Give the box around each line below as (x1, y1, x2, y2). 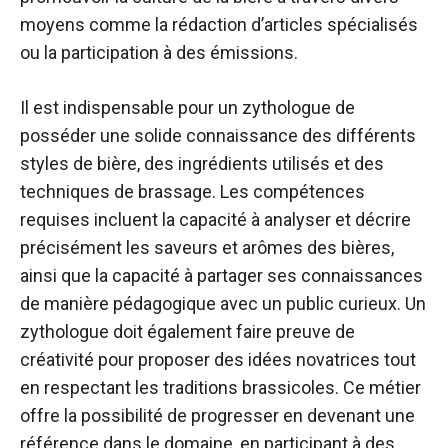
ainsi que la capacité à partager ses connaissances (20, 265, 423, 286)
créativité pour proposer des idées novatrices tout (20, 349, 416, 370)
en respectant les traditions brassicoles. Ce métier (20, 377, 421, 398)
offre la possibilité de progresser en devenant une (20, 405, 415, 426)
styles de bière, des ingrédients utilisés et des (20, 153, 384, 174)
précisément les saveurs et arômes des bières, (20, 237, 394, 258)
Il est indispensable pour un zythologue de (20, 97, 355, 118)
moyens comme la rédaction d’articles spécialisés (20, 14, 418, 35)
